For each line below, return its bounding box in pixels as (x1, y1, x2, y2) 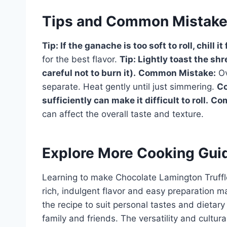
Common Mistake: (138, 67, 216, 78)
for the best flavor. (42, 54, 120, 64)
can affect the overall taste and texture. (42, 108, 204, 119)
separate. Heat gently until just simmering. (42, 81, 217, 92)
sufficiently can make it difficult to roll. (42, 95, 208, 105)
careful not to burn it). (42, 67, 136, 78)
